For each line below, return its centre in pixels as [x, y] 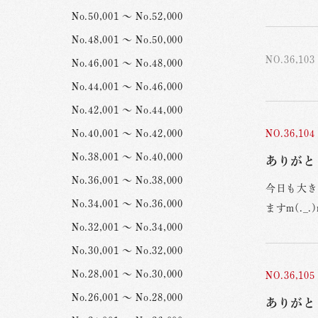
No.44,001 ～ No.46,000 [127, 87]
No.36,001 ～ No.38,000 [127, 180]
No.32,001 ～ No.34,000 [127, 227]
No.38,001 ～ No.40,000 [127, 157]
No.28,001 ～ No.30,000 [127, 274]
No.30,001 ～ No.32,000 [127, 251]
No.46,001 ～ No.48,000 [127, 63]
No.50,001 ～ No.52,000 [127, 16]
